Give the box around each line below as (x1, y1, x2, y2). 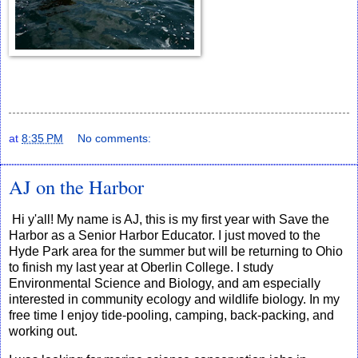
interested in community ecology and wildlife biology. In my (9, 292, 340, 307)
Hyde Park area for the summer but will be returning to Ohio (9, 245, 343, 259)
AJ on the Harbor (9, 173, 144, 200)
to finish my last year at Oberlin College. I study (9, 261, 273, 275)
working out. (9, 324, 81, 339)
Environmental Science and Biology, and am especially (9, 276, 320, 291)
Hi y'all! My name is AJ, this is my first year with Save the (9, 213, 329, 227)
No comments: (78, 131, 152, 145)
